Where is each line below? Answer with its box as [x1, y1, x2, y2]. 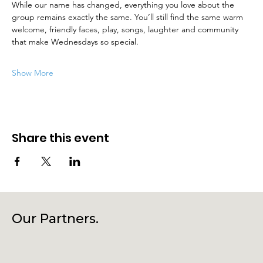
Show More [12, 67, 53, 78]
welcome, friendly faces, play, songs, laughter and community [12, 23, 241, 35]
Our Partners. [12, 211, 99, 227]
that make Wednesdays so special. [12, 36, 139, 47]
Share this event [12, 129, 109, 146]
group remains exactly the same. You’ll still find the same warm [12, 11, 245, 22]
